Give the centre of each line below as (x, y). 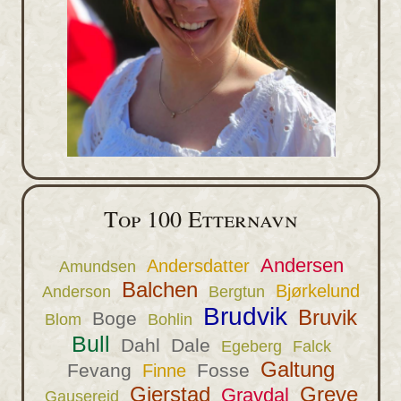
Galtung (298, 369)
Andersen (302, 265)
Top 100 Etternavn (201, 218)
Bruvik (328, 317)
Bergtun (237, 291)
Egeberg (251, 346)
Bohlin (170, 319)
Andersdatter (198, 265)
